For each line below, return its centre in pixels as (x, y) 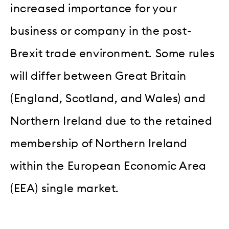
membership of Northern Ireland (99, 144)
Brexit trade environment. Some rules (113, 54)
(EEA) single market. (65, 189)
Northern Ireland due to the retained (111, 121)
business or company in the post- (101, 31)
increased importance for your (94, 9)
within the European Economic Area (108, 166)
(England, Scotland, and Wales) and (108, 99)
